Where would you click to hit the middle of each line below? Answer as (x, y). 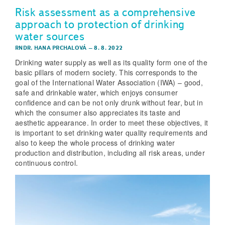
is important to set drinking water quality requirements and (111, 132)
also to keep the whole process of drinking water (95, 142)
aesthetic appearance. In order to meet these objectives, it (112, 122)
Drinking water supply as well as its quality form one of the (111, 62)
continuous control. (47, 162)
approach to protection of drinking (100, 24)
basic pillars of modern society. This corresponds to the (106, 72)
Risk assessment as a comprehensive (105, 12)
